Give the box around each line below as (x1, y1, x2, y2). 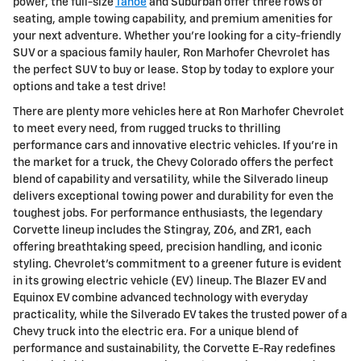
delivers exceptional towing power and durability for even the (13, 191, 334, 203)
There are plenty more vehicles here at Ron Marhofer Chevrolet (13, 106, 344, 118)
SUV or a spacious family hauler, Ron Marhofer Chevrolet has (13, 48, 330, 60)
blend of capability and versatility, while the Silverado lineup (13, 174, 328, 186)
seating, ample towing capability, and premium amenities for (13, 14, 333, 26)
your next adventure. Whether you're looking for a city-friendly (13, 31, 341, 43)
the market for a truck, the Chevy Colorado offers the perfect (13, 157, 334, 169)
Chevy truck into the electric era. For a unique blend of (13, 326, 298, 338)
